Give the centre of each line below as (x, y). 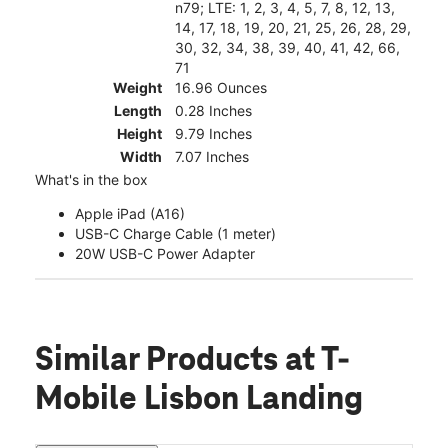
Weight (137, 87)
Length (138, 110)
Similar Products (160, 360)
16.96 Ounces (221, 87)
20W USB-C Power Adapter (165, 253)
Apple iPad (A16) (130, 213)
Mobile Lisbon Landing (199, 399)
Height (139, 133)
